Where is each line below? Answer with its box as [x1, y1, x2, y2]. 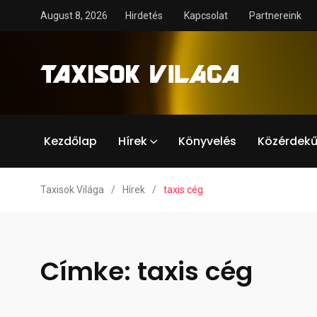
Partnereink [249, 10, 301, 21]
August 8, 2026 [40, 10, 108, 21]
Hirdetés [125, 10, 163, 21]
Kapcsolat [184, 10, 228, 21]
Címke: [40, 253, 137, 289]
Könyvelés [178, 133, 236, 149]
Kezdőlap [44, 133, 97, 149]
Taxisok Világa [40, 184, 104, 195]
